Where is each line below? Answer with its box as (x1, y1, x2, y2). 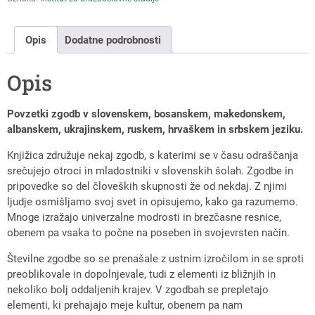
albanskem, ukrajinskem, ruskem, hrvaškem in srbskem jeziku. (7, 123, 303, 136)
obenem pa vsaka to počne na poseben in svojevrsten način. (7, 226, 290, 240)
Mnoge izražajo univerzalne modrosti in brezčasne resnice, (7, 211, 281, 224)
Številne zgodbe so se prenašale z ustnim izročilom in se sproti (7, 252, 304, 266)
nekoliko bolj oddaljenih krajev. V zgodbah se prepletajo (7, 283, 269, 297)
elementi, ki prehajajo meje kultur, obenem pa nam (7, 299, 243, 312)
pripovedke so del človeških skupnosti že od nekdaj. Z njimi (7, 180, 287, 193)
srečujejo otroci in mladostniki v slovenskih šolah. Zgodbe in (7, 165, 293, 178)
